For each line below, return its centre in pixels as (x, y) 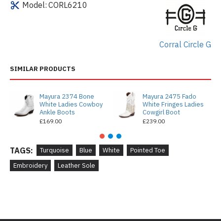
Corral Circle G (185, 44)
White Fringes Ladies (173, 104)
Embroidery (30, 165)
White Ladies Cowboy (71, 104)
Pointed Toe (148, 150)
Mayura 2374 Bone (67, 96)
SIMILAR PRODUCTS (43, 69)
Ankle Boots (57, 112)
